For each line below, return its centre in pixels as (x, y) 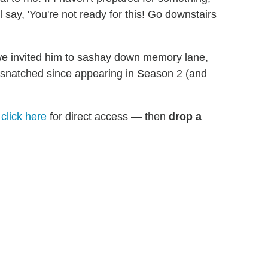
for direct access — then (108, 117)
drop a (185, 117)
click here (24, 117)
